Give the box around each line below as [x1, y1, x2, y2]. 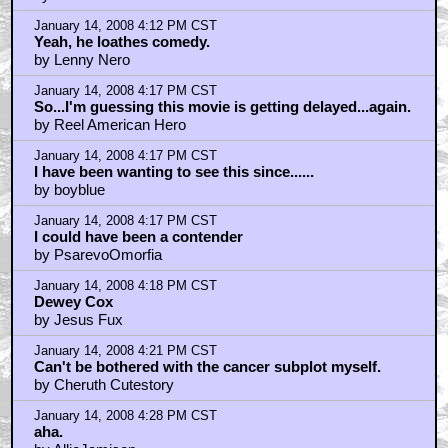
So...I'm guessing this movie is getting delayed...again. [33, 97, 411, 115]
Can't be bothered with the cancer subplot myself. [33, 357, 381, 375]
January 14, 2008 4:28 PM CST [33, 408, 217, 423]
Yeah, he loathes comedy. [33, 32, 210, 50]
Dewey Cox [33, 292, 113, 310]
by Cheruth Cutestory [33, 375, 174, 393]
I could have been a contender [33, 227, 243, 245]
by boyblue [33, 180, 105, 198]
